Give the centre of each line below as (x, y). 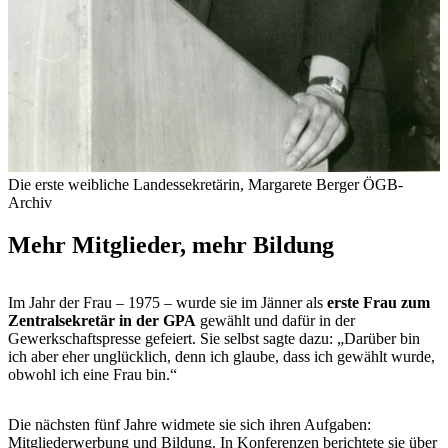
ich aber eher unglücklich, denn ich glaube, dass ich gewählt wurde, (221, 357)
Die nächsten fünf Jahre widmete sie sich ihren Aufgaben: (189, 425)
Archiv (30, 202)
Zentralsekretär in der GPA (102, 321)
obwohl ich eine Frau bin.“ (94, 375)
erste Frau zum (378, 303)
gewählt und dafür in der (275, 321)
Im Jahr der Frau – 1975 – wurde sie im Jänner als (167, 303)
